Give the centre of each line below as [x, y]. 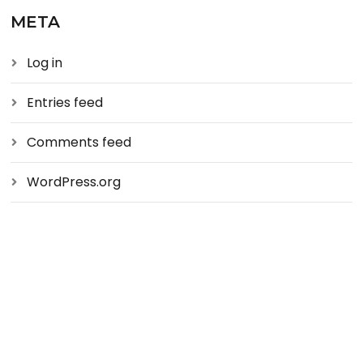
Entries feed [65, 102]
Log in [45, 63]
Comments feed [79, 142]
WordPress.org [74, 182]
